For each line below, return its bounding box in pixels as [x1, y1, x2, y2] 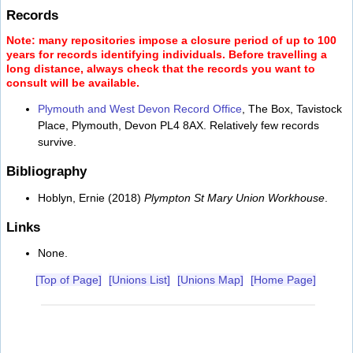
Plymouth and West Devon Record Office [38, 102, 242, 116]
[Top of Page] [35, 273, 102, 287]
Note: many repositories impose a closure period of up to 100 [6, 33, 336, 46]
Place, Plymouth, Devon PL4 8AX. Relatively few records [38, 119, 319, 132]
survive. [38, 136, 76, 149]
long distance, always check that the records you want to [6, 61, 315, 75]
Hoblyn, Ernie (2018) [38, 191, 144, 204]
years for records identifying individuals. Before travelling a [6, 47, 327, 61]
